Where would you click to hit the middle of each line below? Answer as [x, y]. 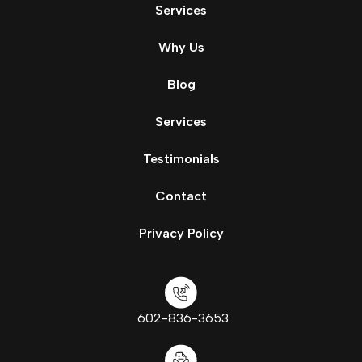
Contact [181, 196]
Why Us [181, 48]
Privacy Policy [181, 234]
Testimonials [181, 159]
